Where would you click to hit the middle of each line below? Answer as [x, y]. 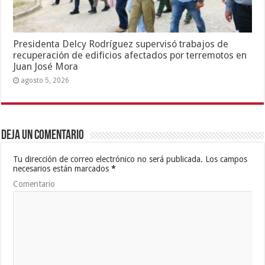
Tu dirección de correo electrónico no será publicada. [108, 159]
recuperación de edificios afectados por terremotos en [130, 56]
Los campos [225, 159]
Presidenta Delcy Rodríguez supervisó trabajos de [121, 44]
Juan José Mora [46, 67]
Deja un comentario [43, 136]
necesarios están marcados [62, 169]
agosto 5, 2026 [45, 81]
